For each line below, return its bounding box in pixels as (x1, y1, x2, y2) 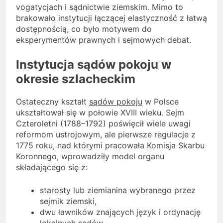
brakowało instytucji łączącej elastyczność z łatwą (16, 13, 207, 23)
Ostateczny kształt (16, 96, 89, 107)
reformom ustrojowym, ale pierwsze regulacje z (16, 129, 196, 139)
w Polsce (142, 96, 179, 107)
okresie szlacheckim (16, 72, 135, 87)
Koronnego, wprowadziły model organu (16, 151, 164, 161)
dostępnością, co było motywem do (16, 24, 152, 34)
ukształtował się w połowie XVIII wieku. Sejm (16, 107, 184, 117)
